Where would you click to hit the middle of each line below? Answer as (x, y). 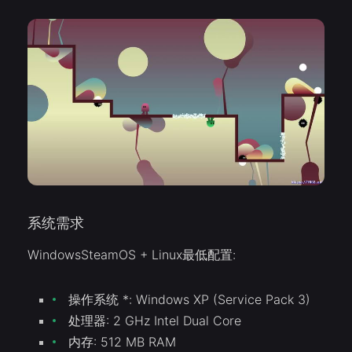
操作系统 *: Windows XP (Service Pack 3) (189, 300)
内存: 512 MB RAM (122, 342)
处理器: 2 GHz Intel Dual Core (155, 321)
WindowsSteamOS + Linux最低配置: (132, 255)
